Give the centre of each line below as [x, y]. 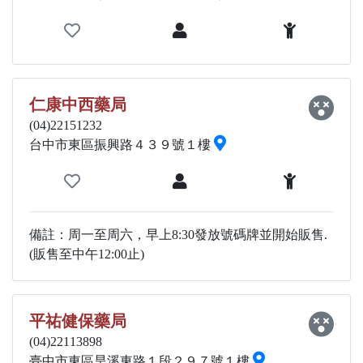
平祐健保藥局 [78, 321]
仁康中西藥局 [78, 105]
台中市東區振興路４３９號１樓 [122, 145]
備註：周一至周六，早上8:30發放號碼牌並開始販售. [178, 235]
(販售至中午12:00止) [87, 254]
